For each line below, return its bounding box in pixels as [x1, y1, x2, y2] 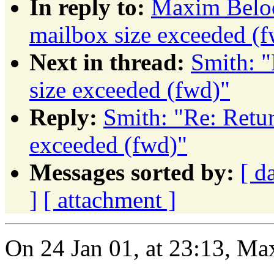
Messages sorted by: [29, 158, 234, 185]
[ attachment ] [43, 186, 176, 213]
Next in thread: [29, 48, 185, 75]
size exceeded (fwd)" [29, 76, 230, 103]
